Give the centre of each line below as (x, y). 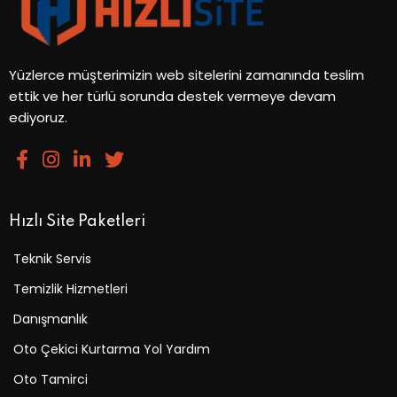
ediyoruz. (38, 118)
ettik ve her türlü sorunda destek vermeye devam (172, 97)
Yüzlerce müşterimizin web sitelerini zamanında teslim (187, 75)
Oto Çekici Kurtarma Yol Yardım (112, 350)
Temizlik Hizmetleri (70, 289)
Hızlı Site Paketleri (77, 222)
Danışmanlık (51, 319)
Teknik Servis (52, 259)
